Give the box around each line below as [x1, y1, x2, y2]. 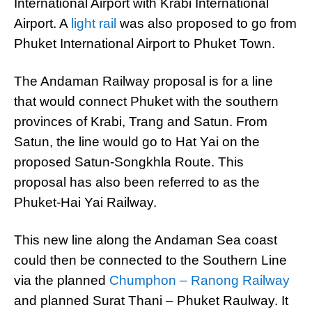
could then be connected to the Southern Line [14, 253, 287, 267]
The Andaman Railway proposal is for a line [14, 74, 273, 88]
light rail [71, 16, 116, 31]
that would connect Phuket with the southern [14, 94, 279, 109]
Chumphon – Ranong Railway [109, 273, 290, 288]
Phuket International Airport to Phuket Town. [14, 36, 275, 51]
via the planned [14, 273, 109, 288]
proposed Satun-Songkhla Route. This [14, 155, 244, 169]
